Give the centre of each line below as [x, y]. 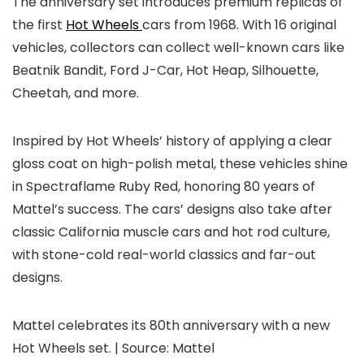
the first [39, 25]
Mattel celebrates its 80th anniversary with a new [171, 325]
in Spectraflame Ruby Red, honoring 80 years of [164, 186]
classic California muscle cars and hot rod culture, [171, 232]
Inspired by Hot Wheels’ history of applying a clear [172, 141]
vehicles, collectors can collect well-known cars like [178, 48]
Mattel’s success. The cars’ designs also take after [172, 209]
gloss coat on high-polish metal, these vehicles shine [180, 164]
